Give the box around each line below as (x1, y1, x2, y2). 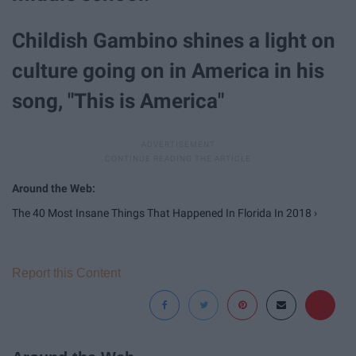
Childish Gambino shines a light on (12, 29, 335, 53)
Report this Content (12, 266, 121, 281)
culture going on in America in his (12, 59, 324, 83)
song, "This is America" (12, 89, 224, 114)
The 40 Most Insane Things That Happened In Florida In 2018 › (12, 207, 317, 220)
